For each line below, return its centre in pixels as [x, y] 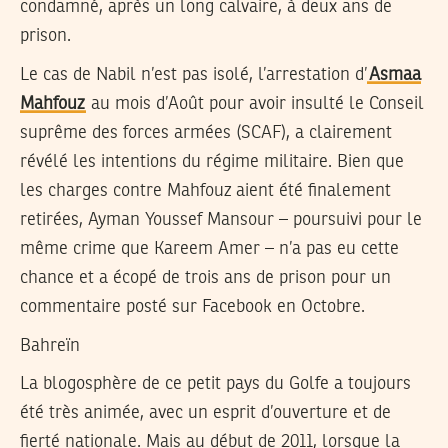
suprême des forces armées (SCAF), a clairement [206, 132]
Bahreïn [50, 345]
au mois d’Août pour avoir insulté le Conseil [255, 103]
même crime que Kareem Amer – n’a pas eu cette [209, 248]
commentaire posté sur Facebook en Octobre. [192, 306]
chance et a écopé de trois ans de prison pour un [205, 277]
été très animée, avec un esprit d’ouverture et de [205, 413]
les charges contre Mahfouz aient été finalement [205, 190]
